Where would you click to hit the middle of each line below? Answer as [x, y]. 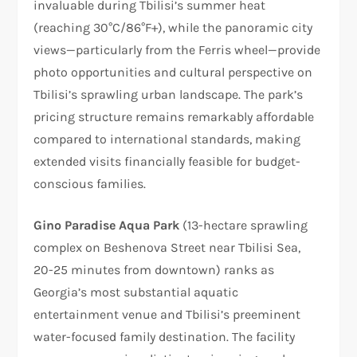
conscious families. [90, 183]
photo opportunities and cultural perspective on [173, 72]
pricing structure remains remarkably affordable [174, 116]
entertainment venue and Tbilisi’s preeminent [167, 314]
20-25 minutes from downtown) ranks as [154, 269]
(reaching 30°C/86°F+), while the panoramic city [173, 27]
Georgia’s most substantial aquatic [136, 292]
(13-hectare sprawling [244, 225]
